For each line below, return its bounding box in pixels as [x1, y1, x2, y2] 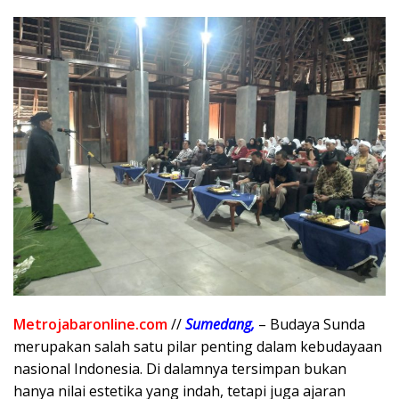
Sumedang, [185, 314, 255, 335]
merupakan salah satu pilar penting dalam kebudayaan [13, 337, 382, 357]
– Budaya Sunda [255, 314, 365, 335]
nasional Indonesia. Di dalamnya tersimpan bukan [13, 359, 346, 379]
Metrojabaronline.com [13, 314, 167, 335]
